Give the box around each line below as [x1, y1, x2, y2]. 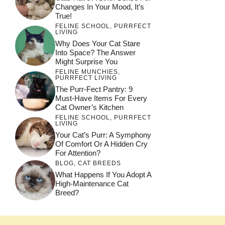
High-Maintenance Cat [55, 179, 129, 188]
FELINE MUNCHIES [55, 68, 118, 75]
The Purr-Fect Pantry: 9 [55, 84, 133, 93]
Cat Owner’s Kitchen [55, 102, 124, 111]
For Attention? [55, 148, 100, 157]
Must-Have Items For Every [55, 93, 147, 102]
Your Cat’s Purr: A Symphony [55, 130, 151, 139]
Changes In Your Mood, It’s [55, 2, 144, 11]
